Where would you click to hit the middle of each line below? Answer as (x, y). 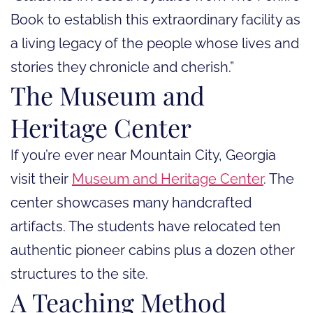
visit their (41, 179)
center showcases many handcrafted (131, 202)
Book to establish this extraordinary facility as (155, 19)
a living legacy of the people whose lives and (155, 43)
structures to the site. (79, 274)
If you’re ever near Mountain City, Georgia (143, 155)
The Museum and (108, 95)
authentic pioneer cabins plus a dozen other (153, 250)
